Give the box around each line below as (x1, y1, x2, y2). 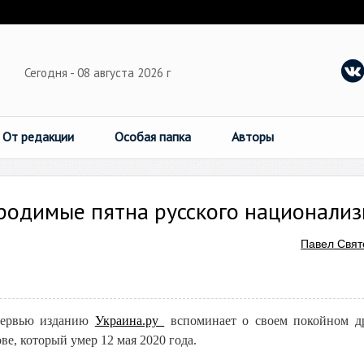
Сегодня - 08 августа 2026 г (24, 65, 174, 80)
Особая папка (115, 128, 191, 145)
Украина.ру (94, 314, 165, 327)
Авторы (232, 128, 274, 145)
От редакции (2, 128, 74, 145)
